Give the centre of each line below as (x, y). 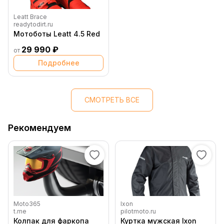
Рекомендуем (39, 128)
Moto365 (27, 204)
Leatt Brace (30, 17)
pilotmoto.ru (138, 211)
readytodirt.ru (33, 24)
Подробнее (58, 63)
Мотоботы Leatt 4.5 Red (57, 34)
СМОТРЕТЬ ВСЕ (112, 100)
